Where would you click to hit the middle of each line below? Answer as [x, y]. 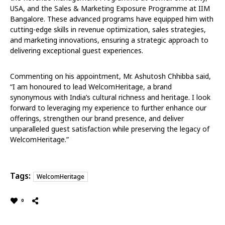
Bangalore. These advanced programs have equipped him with [112, 19]
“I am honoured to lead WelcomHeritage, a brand [91, 86]
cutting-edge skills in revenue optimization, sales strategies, [108, 29]
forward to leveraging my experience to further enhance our [108, 107]
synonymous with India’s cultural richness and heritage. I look [110, 97]
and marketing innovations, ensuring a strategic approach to [109, 40]
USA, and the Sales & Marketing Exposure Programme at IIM [110, 8]
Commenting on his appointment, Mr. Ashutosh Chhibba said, [110, 76]
